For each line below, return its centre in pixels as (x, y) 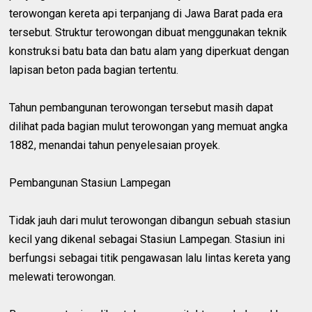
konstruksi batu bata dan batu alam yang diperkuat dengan (149, 51)
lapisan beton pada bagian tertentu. (94, 70)
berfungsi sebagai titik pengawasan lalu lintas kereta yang (150, 258)
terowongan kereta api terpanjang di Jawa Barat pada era (146, 13)
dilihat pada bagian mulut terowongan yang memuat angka (149, 126)
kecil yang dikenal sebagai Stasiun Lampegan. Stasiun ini (147, 239)
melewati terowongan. (63, 276)
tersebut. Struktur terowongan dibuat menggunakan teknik (148, 32)
